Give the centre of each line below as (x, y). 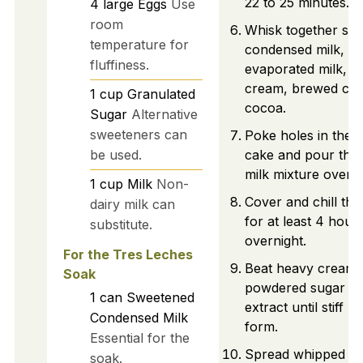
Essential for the (139, 338)
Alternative (164, 114)
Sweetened (160, 298)
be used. (115, 154)
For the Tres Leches (128, 255)
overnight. (275, 241)
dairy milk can (132, 204)
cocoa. (265, 108)
